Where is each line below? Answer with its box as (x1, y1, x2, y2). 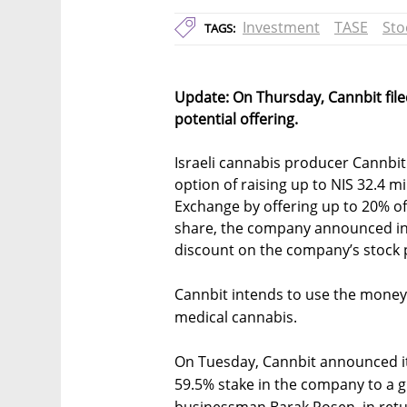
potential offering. (174, 109, 305, 129)
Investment (243, 17, 320, 37)
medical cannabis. (174, 307, 297, 327)
